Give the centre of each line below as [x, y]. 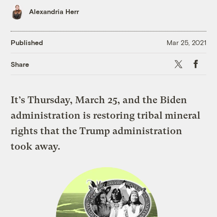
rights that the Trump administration [97, 131]
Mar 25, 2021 [186, 42]
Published [27, 42]
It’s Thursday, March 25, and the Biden [99, 100]
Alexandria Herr [54, 12]
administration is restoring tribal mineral [106, 116]
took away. [36, 147]
